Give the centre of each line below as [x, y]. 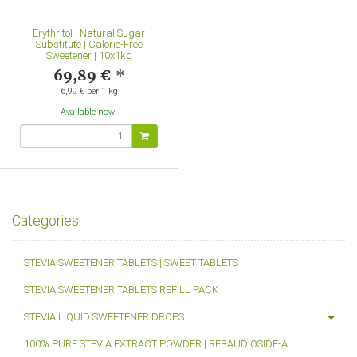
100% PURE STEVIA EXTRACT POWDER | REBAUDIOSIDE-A [156, 344]
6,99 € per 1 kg [89, 92]
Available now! [89, 112]
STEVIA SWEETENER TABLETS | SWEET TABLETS [131, 263]
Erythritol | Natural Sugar [89, 33]
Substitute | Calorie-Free [89, 45]
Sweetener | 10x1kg [89, 56]
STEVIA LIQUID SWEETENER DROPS [104, 317]
